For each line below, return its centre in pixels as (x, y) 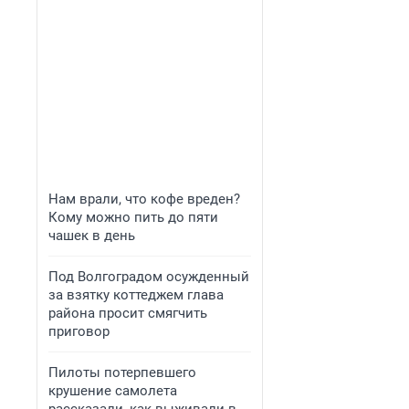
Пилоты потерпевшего (122, 372)
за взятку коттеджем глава (136, 295)
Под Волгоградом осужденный (149, 277)
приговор (79, 331)
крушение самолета (113, 391)
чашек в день (92, 236)
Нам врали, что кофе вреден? (144, 199)
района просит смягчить (128, 313)
